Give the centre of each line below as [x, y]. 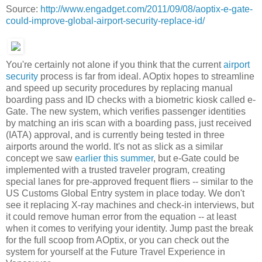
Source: [23, 9]
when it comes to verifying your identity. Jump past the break [130, 229]
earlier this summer [114, 158]
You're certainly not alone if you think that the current [115, 65]
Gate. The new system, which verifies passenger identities [126, 112]
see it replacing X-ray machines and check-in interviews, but [130, 205]
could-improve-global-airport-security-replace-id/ [105, 21]
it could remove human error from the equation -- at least [121, 217]
